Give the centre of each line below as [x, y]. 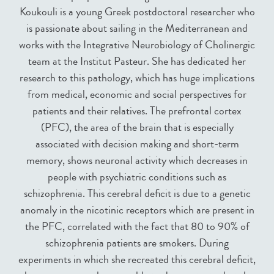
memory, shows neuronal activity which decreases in [137, 160]
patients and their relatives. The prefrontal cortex [137, 110]
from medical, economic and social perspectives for [137, 94]
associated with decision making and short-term [137, 143]
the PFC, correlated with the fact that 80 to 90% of [137, 226]
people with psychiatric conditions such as [137, 176]
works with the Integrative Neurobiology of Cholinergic [137, 44]
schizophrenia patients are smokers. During [137, 243]
